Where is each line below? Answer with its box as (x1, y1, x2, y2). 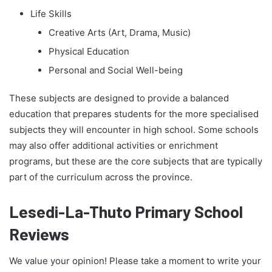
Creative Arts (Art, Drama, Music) (49, 26, 191, 38)
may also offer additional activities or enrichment (9, 139, 218, 151)
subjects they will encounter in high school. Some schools (9, 123, 259, 135)
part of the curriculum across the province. (9, 171, 192, 183)
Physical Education (49, 45, 129, 57)
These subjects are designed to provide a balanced (9, 92, 229, 104)
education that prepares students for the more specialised (9, 107, 259, 120)
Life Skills (30, 7, 72, 19)
